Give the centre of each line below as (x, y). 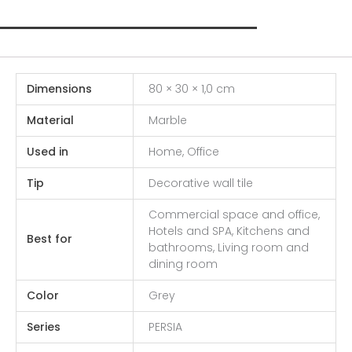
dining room (183, 264)
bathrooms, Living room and (228, 247)
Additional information (128, 42)
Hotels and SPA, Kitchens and (229, 231)
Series (43, 326)
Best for (49, 238)
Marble (167, 120)
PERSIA (165, 326)
